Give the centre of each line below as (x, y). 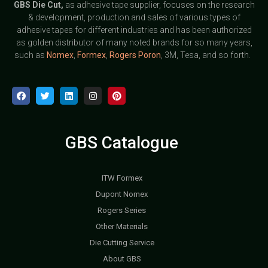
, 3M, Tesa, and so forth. (207, 55)
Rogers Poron (135, 55)
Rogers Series (122, 211)
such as (30, 55)
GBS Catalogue (122, 143)
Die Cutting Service (122, 243)
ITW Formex (122, 178)
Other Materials (122, 227)
